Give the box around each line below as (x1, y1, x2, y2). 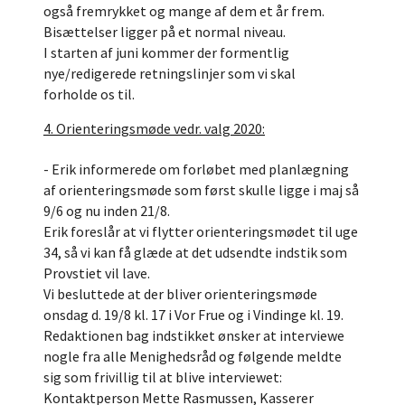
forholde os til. (43, 85, 135, 103)
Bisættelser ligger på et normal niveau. (43, 23, 286, 41)
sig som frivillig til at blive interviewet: (43, 368, 282, 386)
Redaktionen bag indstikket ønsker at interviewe (43, 326, 344, 344)
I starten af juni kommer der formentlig (43, 43, 289, 61)
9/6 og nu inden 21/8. (43, 202, 170, 220)
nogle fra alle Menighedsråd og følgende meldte (43, 347, 342, 365)
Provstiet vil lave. (43, 264, 150, 282)
